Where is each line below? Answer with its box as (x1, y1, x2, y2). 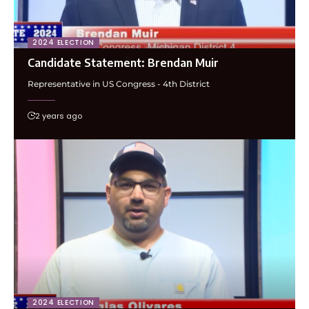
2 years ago (35, 110, 82, 121)
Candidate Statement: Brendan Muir (28, 55, 219, 70)
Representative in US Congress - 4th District (28, 78, 210, 89)
